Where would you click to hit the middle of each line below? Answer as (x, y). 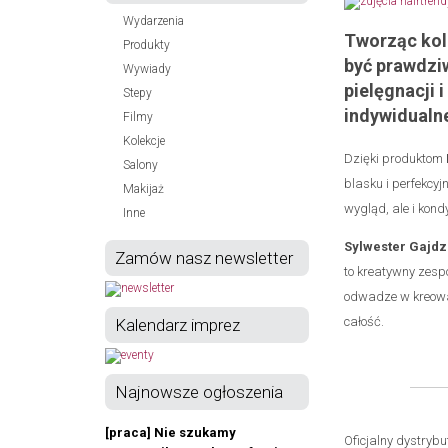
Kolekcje (144, 141)
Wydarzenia (153, 21)
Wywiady (147, 69)
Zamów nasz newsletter (204, 258)
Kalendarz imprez (177, 325)
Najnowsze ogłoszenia (199, 392)
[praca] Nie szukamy (170, 432)
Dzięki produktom (395, 158)
